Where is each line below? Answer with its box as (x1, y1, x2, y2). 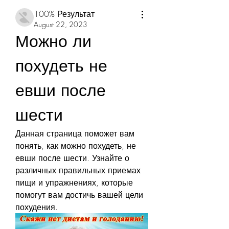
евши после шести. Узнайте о (15, 152, 129, 164)
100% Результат (34, 8, 95, 19)
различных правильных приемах (15, 165, 141, 176)
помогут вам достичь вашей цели (15, 189, 143, 200)
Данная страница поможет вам (15, 128, 134, 139)
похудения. (15, 201, 58, 213)
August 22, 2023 (34, 19, 87, 29)
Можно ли (15, 30, 91, 52)
